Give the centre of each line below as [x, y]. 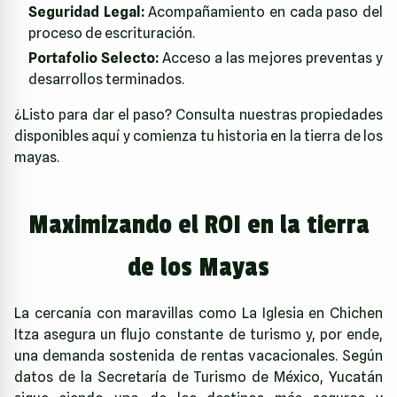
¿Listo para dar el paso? [95, 115]
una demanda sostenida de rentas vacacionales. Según [198, 356]
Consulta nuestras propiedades [280, 115]
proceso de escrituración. [112, 34]
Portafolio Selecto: [93, 58]
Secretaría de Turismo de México [209, 378]
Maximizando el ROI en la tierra [198, 226]
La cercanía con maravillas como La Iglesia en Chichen [198, 314]
